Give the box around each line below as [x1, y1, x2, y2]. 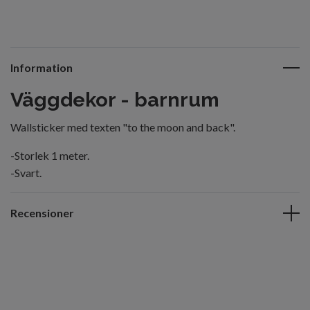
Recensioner [10, 206, 74, 219]
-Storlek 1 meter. [10, 149, 89, 162]
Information [10, 61, 73, 74]
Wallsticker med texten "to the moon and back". [10, 120, 237, 134]
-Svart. [10, 166, 42, 179]
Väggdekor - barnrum [10, 88, 219, 111]
